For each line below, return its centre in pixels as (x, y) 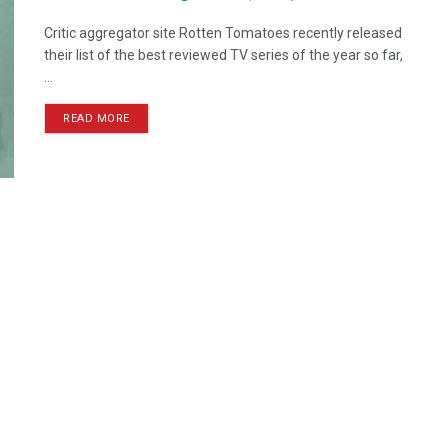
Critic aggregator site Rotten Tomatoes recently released (223, 33)
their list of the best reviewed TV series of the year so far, (223, 55)
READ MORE (96, 118)
